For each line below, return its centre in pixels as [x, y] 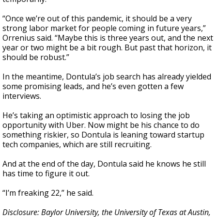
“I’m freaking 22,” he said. [48, 193]
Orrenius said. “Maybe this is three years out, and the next [108, 38]
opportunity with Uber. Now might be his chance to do [101, 125]
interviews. [22, 96]
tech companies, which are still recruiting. [77, 144]
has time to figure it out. [46, 173]
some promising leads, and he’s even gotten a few [93, 86]
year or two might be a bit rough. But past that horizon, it [107, 47]
